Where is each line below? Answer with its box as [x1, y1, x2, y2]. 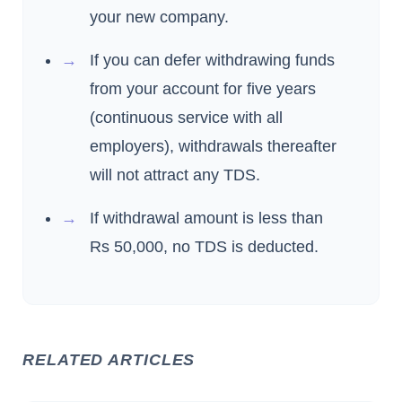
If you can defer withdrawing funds [90, 51, 335, 70]
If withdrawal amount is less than [90, 209, 323, 228]
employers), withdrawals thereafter [90, 137, 336, 156]
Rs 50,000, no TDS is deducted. [90, 238, 319, 257]
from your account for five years [90, 80, 316, 99]
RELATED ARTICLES [22, 351, 196, 370]
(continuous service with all [90, 109, 283, 127]
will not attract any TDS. [90, 166, 260, 185]
